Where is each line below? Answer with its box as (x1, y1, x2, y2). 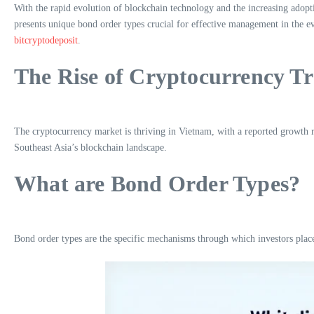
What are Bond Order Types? (14, 171, 301, 196)
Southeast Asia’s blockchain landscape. (14, 142, 167, 153)
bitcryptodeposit (14, 35, 78, 46)
